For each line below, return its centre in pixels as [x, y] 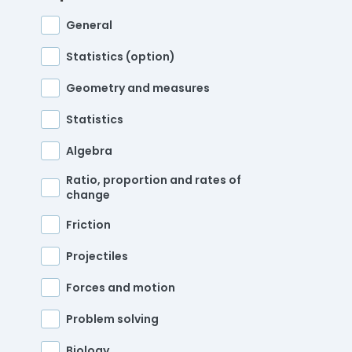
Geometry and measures [138, 88]
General [89, 25]
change [88, 195]
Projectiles [97, 256]
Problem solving [112, 319]
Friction [88, 224]
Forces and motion [121, 287]
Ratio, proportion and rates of [154, 180]
